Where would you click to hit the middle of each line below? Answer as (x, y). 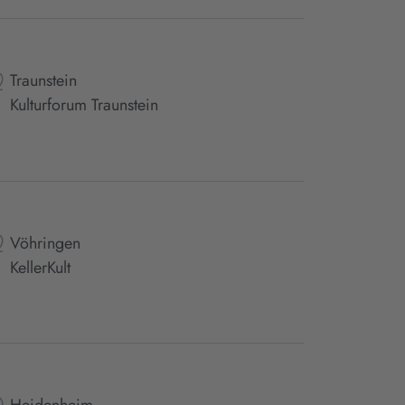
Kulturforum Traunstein (84, 105)
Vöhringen (45, 243)
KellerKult (40, 267)
